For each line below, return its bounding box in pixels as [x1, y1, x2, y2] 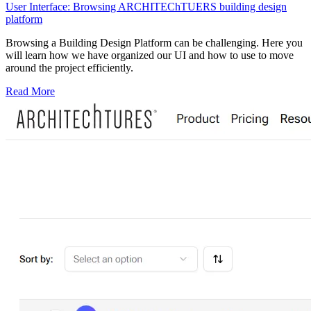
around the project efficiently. [6, 61, 133, 74]
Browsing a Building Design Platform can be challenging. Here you [6, 36, 303, 49]
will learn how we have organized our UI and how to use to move [6, 49, 294, 61]
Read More [6, 85, 55, 97]
